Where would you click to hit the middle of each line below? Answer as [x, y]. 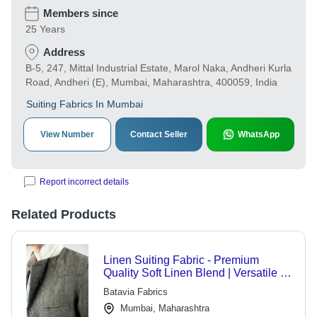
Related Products [64, 214]
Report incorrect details [84, 182]
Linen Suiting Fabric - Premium [181, 260]
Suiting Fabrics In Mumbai [85, 104]
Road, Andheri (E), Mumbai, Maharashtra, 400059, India [151, 82]
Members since [81, 13]
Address [64, 52]
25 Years [45, 29]
